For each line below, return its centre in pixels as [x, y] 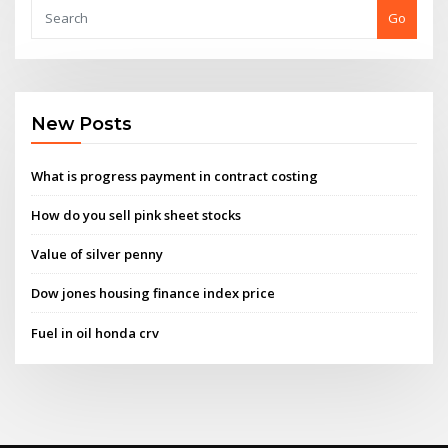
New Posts [82, 124]
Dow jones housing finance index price [153, 293]
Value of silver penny [97, 254]
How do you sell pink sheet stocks [136, 214]
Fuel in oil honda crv [95, 332]
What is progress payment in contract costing [175, 175]
